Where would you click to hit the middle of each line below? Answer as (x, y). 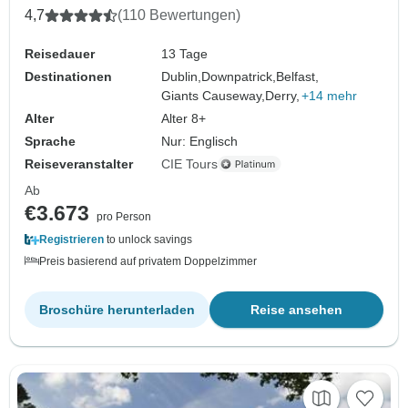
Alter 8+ (184, 118)
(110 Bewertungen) (179, 15)
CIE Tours (190, 163)
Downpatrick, (239, 76)
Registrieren (71, 239)
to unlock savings (148, 239)
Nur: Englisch (200, 141)
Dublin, (182, 76)
